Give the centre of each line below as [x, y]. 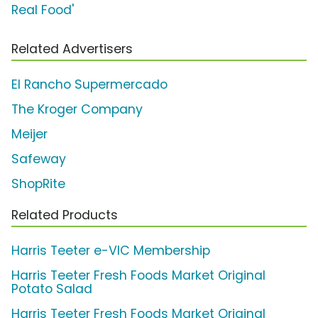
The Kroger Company [77, 110]
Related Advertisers [72, 49]
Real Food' [43, 10]
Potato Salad [52, 289]
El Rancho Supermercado [89, 85]
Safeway [39, 159]
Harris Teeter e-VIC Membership [111, 251]
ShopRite [38, 184]
